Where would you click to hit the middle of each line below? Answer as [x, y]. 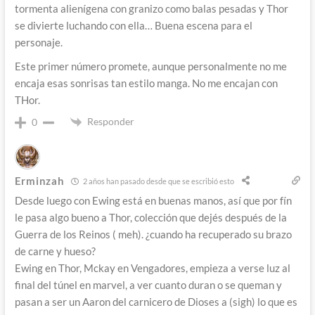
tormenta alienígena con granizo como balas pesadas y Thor [151, 8]
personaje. [38, 42]
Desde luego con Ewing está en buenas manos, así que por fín [153, 201]
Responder [110, 121]
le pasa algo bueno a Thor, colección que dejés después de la [150, 218]
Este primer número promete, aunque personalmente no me [150, 66]
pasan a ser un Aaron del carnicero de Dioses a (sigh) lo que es [156, 302]
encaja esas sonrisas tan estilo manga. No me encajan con [146, 83]
